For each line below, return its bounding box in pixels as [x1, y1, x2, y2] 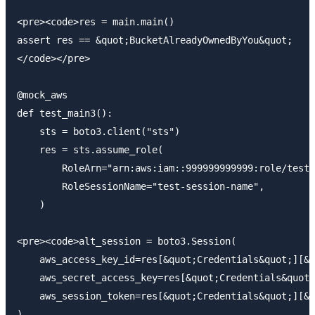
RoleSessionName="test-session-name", [17, 180, 264, 192]
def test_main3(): [17, 107, 112, 119]
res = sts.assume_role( [17, 143, 163, 155]
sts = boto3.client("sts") [17, 125, 180, 137]
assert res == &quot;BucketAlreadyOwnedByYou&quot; [17, 34, 292, 46]
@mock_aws [17, 89, 67, 101]
